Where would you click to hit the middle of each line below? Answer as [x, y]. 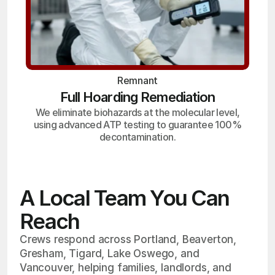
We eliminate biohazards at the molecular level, [137, 112]
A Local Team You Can [124, 198]
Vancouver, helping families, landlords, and [126, 268]
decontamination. [137, 137]
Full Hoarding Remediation [137, 97]
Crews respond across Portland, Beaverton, [128, 239]
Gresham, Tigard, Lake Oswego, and [110, 254]
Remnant [137, 80]
